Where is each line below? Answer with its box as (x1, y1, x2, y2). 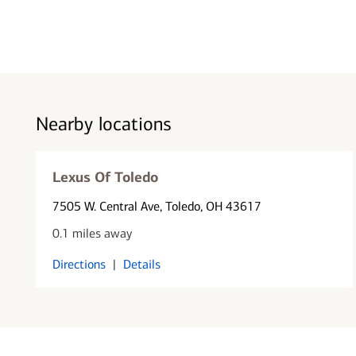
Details (122, 256, 161, 272)
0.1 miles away (52, 225, 132, 241)
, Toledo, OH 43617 (159, 198, 261, 214)
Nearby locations (35, 113, 172, 135)
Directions (52, 256, 106, 272)
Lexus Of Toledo (52, 168, 158, 186)
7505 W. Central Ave (52, 198, 160, 214)
